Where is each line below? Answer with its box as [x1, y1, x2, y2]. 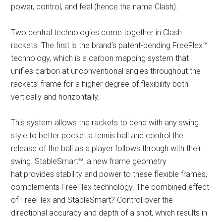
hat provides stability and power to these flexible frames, [11, 169, 208, 179]
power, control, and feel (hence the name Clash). [11, 2, 178, 11]
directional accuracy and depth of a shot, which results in [11, 208, 208, 218]
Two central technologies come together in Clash [11, 28, 182, 37]
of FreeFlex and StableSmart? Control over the [11, 195, 173, 205]
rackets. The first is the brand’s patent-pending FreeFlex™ [11, 41, 208, 50]
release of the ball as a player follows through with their [11, 144, 202, 153]
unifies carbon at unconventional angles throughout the [11, 66, 201, 76]
